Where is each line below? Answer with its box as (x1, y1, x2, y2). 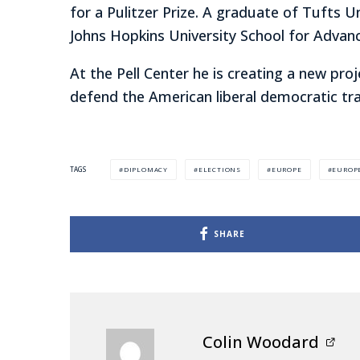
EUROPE (271, 164, 302, 174)
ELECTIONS (198, 164, 242, 174)
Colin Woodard (202, 330, 319, 353)
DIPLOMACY (123, 164, 169, 174)
